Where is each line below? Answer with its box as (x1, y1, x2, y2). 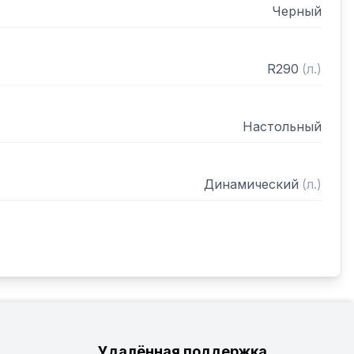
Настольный (243, 119, 322, 134)
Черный (272, 3, 322, 19)
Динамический (204, 176, 299, 192)
